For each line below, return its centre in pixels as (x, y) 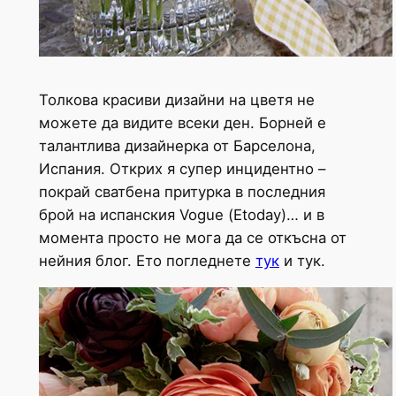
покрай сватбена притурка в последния (182, 192)
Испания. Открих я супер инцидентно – (182, 169)
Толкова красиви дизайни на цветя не (176, 100)
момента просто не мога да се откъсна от (192, 238)
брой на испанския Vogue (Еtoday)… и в (181, 215)
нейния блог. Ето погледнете (147, 261)
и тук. (302, 261)
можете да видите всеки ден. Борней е (182, 123)
